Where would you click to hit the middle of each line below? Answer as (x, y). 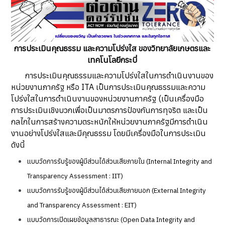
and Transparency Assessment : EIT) (82, 205)
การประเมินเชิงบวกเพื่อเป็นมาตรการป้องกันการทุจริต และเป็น (110, 110)
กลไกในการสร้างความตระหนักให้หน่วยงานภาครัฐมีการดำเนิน (110, 122)
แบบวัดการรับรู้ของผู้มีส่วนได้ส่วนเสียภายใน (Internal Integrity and (120, 161)
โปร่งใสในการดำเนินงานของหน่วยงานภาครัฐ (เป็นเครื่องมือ (108, 99)
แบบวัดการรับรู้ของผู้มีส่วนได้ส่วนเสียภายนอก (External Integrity (117, 191)
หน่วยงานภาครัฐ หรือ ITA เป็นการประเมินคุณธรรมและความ (108, 87)
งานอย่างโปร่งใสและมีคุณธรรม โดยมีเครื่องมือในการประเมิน (109, 133)
